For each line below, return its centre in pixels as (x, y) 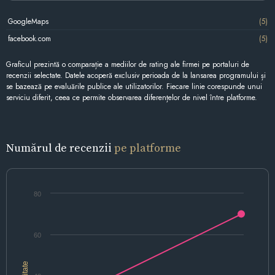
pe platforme (148, 148)
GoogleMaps (28, 21)
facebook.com (29, 38)
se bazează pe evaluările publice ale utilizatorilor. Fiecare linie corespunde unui (134, 87)
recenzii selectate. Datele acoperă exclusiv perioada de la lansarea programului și (136, 76)
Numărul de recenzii (60, 148)
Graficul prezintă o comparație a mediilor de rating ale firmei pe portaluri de (128, 65)
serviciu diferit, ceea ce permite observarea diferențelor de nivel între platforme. (132, 98)
